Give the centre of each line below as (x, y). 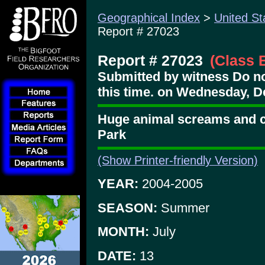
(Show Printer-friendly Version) (178, 161)
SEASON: (127, 208)
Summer (183, 208)
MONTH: (123, 232)
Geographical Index (149, 18)
